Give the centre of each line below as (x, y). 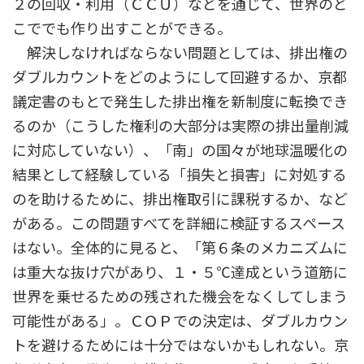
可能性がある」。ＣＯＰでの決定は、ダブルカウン (180, 321)
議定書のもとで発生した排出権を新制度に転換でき (180, 102)
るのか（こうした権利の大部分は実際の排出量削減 (180, 126)
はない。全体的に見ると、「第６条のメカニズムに (180, 248)
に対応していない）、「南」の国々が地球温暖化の (180, 151)
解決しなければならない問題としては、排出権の (180, 53)
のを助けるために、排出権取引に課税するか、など (180, 199)
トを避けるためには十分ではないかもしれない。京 (180, 346)
